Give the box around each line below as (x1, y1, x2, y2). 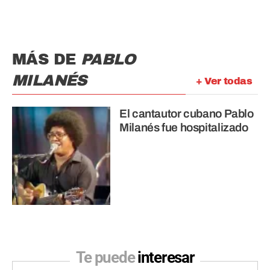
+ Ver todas (195, 76, 252, 87)
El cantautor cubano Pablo (119, 107, 254, 121)
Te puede (75, 248, 137, 267)
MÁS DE (12, 51, 81, 68)
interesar (137, 248, 195, 267)
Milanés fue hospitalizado (119, 121, 248, 134)
